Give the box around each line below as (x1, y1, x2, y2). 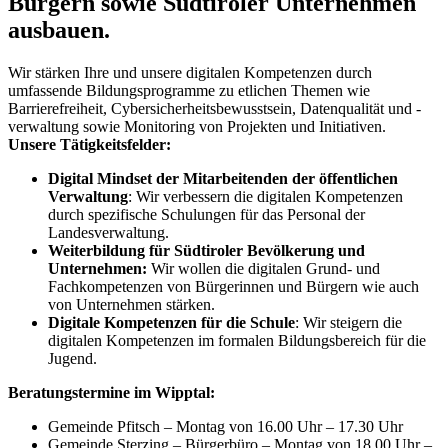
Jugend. (48, 349, 97, 367)
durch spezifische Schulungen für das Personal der (48, 205, 365, 223)
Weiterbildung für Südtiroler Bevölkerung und (48, 241, 365, 259)
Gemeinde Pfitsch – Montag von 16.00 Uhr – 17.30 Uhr (48, 417, 403, 435)
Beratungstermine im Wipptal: (8, 383, 215, 401)
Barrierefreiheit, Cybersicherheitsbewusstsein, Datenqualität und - (8, 99, 421, 117)
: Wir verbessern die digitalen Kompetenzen (128, 187, 403, 205)
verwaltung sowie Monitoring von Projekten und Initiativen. (8, 117, 386, 135)
